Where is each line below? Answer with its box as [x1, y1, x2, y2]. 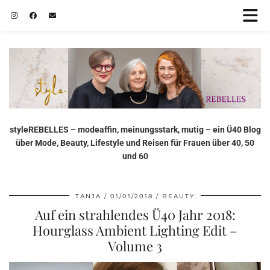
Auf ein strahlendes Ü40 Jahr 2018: [34, 205, 236, 224]
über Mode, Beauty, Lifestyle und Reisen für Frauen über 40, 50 [16, 137, 254, 148]
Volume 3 [108, 236, 162, 255]
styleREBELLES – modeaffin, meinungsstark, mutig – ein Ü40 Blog [9, 124, 261, 134]
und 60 [122, 151, 148, 161]
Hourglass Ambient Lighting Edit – [33, 221, 237, 239]
